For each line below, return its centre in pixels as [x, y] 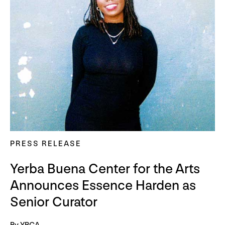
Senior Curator [54, 202]
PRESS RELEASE [46, 144]
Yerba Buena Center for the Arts [105, 169]
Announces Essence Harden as [103, 186]
